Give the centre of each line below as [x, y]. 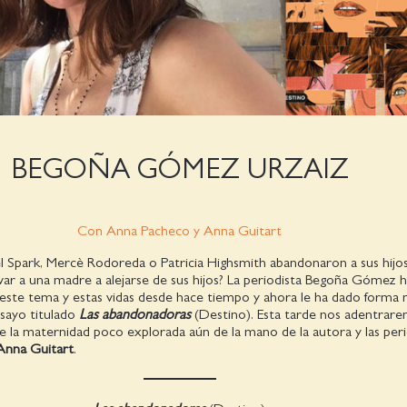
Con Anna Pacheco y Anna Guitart [180, 230]
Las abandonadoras [134, 314]
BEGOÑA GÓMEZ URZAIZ [179, 169]
